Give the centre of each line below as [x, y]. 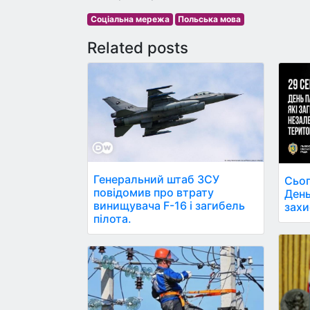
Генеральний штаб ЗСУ [156, 179]
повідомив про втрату [154, 192]
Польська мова [210, 19]
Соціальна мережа [130, 19]
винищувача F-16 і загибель [169, 205]
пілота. [112, 218]
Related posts [138, 47]
